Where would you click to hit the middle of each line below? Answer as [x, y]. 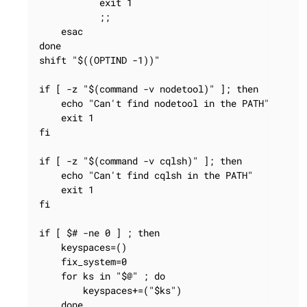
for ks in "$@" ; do [102, 276]
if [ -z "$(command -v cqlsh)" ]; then [140, 161]
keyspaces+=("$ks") [110, 290]
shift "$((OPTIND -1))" [99, 60]
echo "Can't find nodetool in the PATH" [154, 103]
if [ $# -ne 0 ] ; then [99, 233]
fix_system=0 [83, 261]
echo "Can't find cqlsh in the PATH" [146, 175]
